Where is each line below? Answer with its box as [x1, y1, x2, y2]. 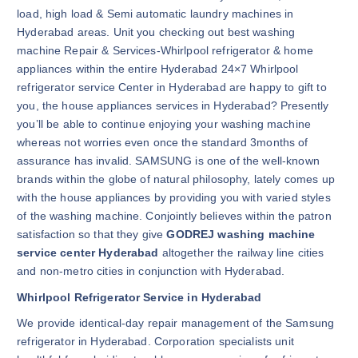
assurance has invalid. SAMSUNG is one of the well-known [17, 154, 320, 168]
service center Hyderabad [17, 246, 159, 260]
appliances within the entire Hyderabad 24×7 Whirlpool [17, 62, 299, 76]
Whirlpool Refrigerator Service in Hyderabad [17, 290, 262, 304]
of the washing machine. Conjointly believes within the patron [17, 209, 332, 223]
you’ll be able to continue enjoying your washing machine [17, 117, 311, 131]
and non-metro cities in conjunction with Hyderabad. [17, 265, 285, 278]
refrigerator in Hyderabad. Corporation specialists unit [17, 335, 294, 348]
